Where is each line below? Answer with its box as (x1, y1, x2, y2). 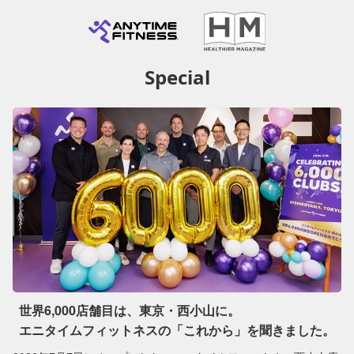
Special (144, 64, 210, 90)
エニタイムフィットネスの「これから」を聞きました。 (19, 321, 335, 339)
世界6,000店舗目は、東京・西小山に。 (19, 301, 240, 319)
